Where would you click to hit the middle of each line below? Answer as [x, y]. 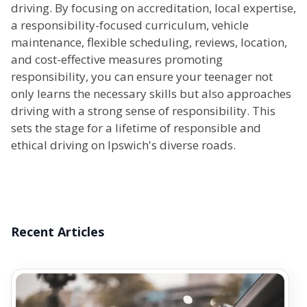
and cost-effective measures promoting [117, 60]
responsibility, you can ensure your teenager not [142, 77]
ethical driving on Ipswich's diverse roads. [123, 145]
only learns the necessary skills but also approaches [151, 94]
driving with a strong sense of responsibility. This [143, 111]
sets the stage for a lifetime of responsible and [136, 128]
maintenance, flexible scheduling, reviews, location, [149, 42]
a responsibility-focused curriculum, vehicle [130, 25]
